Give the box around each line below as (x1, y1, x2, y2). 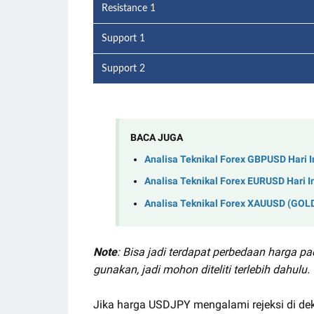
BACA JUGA (130, 132, 183, 143)
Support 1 (102, 34, 145, 43)
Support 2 (102, 64, 145, 74)
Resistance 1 (102, 4, 156, 13)
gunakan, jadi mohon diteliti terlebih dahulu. (93, 262, 310, 276)
